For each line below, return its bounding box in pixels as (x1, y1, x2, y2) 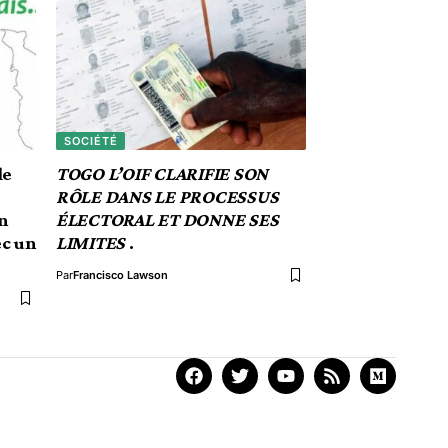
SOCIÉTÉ (63, 133, 118, 148)
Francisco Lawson (73, 268, 168, 282)
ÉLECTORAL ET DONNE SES (56, 209, 279, 230)
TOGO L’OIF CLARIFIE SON (56, 163, 269, 184)
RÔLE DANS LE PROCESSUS (56, 186, 279, 207)
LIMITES (56, 232, 126, 253)
